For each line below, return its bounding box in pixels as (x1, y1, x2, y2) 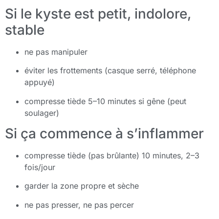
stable (5, 21, 44, 38)
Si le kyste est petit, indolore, (5, 5, 191, 22)
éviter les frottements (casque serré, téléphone (24, 66, 196, 76)
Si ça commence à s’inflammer (5, 125, 204, 142)
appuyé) (24, 77, 55, 88)
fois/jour (24, 162, 55, 173)
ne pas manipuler (24, 46, 88, 57)
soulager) (24, 108, 59, 118)
